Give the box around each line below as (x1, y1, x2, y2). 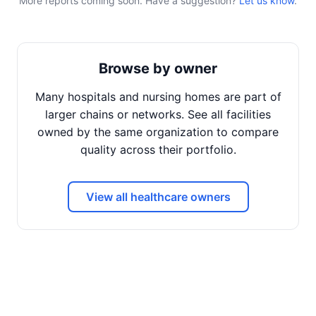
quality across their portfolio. (80, 142, 236, 157)
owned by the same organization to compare (37, 125, 279, 139)
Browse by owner (99, 60, 217, 77)
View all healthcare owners (85, 190, 231, 204)
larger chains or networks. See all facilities (45, 107, 271, 121)
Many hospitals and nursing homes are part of (35, 90, 281, 104)
